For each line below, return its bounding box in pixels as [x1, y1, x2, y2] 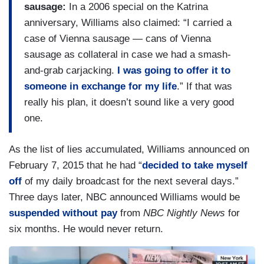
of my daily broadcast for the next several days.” [22, 175, 239, 187]
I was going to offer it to [117, 65, 230, 77]
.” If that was [177, 81, 232, 93]
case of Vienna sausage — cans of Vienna [24, 33, 211, 45]
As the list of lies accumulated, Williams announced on [9, 143, 249, 155]
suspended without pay [9, 207, 117, 219]
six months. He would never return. [9, 223, 163, 235]
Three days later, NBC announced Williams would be [9, 191, 240, 203]
